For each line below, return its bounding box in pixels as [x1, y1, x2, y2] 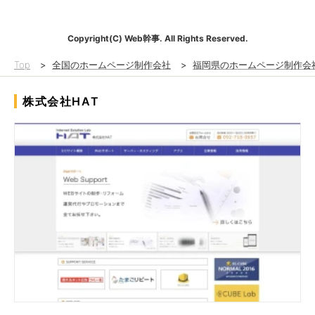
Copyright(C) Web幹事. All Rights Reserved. [67, 32, 248, 44]
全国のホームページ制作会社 [52, 58, 171, 70]
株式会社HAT [22, 94, 100, 108]
